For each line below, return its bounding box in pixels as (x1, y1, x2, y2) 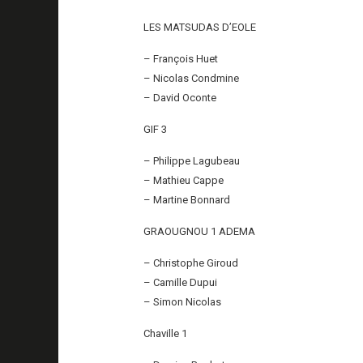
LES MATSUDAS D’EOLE (143, 20, 257, 33)
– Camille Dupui (143, 275, 218, 288)
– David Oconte (143, 91, 217, 104)
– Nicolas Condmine (143, 71, 240, 84)
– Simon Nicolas (143, 295, 222, 308)
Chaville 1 (143, 327, 188, 340)
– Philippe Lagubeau (143, 154, 241, 167)
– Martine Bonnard (143, 193, 231, 206)
